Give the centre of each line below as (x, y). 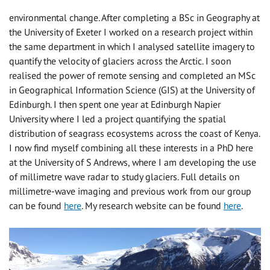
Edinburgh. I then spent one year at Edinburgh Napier (115, 104)
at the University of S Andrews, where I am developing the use (133, 162)
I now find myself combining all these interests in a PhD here (131, 147)
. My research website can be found (152, 205)
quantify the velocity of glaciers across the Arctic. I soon (120, 61)
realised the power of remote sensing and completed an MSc (132, 75)
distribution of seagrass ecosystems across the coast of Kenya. (134, 133)
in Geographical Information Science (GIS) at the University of (132, 89)
